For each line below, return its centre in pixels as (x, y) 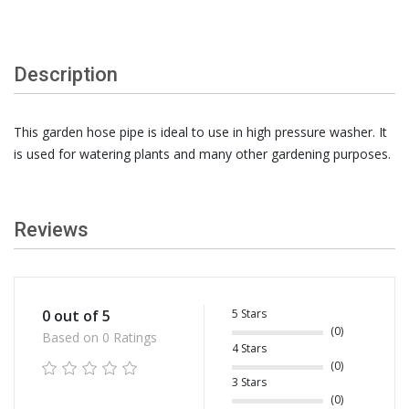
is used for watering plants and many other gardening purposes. (204, 154)
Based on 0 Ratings (100, 338)
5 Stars (249, 314)
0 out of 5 (76, 316)
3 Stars (249, 383)
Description (66, 75)
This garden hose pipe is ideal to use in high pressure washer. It (200, 132)
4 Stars (249, 348)
